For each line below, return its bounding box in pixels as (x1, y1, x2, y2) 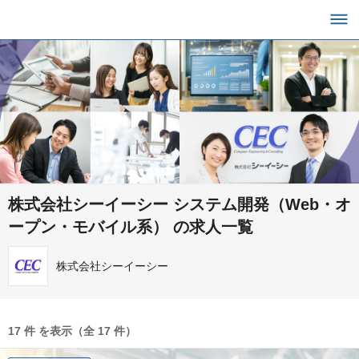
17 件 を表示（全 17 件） (8, 325, 136, 338)
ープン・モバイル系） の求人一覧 (8, 218, 253, 236)
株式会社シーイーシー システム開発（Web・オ (8, 196, 351, 214)
